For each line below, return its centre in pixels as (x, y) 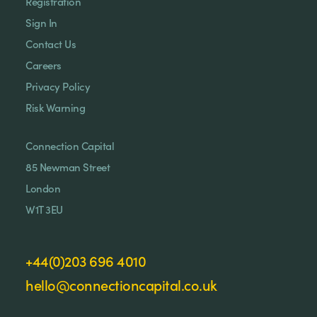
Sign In (41, 22)
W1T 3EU (44, 209)
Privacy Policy (58, 86)
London (43, 188)
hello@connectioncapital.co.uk (121, 284)
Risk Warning (55, 107)
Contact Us (51, 43)
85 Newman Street (68, 166)
